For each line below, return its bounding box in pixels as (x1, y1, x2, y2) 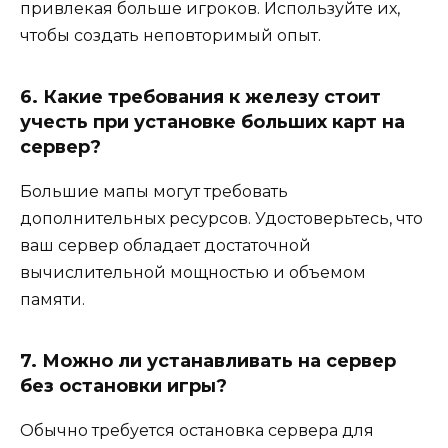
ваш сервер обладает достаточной (20, 235, 311, 255)
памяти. (20, 289, 85, 309)
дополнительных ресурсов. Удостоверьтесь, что (20, 208, 423, 228)
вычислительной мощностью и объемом (20, 262, 366, 282)
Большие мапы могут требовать (20, 181, 288, 201)
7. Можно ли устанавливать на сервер (20, 349, 396, 372)
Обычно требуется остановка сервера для (20, 420, 374, 440)
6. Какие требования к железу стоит (20, 85, 381, 108)
